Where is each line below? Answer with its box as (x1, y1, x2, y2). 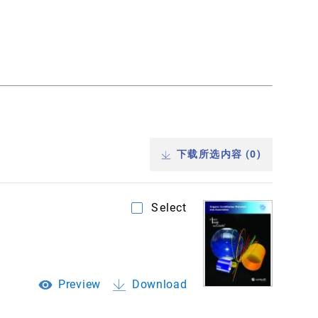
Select (151, 201, 187, 215)
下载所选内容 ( (176, 148, 251, 160)
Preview (58, 277, 101, 291)
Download (131, 277, 187, 291)
